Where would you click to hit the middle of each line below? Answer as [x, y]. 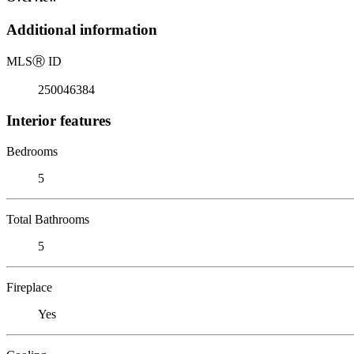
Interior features [58, 120]
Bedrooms [32, 151]
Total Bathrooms [48, 219]
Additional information [82, 30]
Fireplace [29, 287]
